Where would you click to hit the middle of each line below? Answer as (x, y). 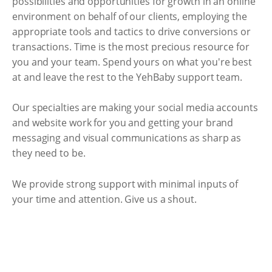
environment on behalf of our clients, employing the (130, 16)
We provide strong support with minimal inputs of (125, 184)
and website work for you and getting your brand (123, 123)
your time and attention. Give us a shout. (104, 199)
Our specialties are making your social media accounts (135, 107)
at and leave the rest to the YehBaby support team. (127, 77)
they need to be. (49, 153)
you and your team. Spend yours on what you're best (132, 62)
